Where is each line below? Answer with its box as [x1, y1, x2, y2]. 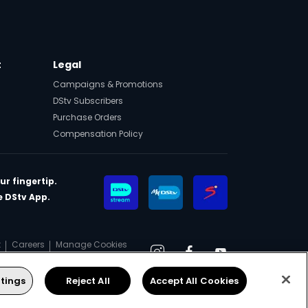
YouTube [219, 250, 269, 264]
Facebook [188, 250, 242, 264]
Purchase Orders [53, 111, 122, 123]
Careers [12, 239, 45, 250]
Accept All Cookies [150, 274, 239, 287]
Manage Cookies [56, 239, 127, 250]
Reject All [65, 274, 110, 287]
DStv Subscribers [53, 95, 123, 107]
